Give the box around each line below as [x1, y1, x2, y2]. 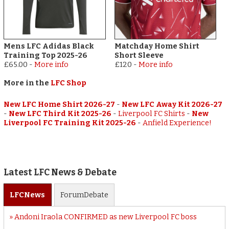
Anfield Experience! [143, 118, 212, 127]
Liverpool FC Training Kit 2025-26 [4, 118, 136, 127]
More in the [4, 78, 51, 87]
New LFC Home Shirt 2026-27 [4, 100, 116, 109]
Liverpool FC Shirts [118, 109, 186, 118]
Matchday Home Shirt [114, 41, 199, 51]
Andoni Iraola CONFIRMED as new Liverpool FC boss [14, 212, 197, 221]
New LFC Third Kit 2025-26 [9, 109, 112, 118]
